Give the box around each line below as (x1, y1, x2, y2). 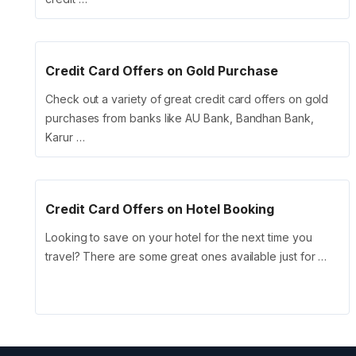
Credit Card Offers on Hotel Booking (45, 201, 274, 218)
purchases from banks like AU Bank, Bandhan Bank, (45, 111, 314, 126)
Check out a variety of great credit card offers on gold (45, 92, 329, 106)
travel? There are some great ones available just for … (45, 250, 327, 264)
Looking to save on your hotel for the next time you (45, 230, 312, 245)
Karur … (45, 130, 85, 145)
